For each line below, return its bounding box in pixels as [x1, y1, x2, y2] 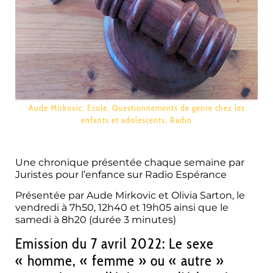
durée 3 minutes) [92, 214, 176, 226]
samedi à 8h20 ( [15, 214, 92, 226]
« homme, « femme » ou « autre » [15, 251, 224, 269]
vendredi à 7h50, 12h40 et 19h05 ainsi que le [15, 202, 229, 214]
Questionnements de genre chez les [112, 102, 245, 113]
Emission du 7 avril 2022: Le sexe [15, 234, 214, 252]
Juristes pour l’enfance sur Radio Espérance [15, 169, 227, 180]
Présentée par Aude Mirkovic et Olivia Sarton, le [15, 190, 245, 202]
